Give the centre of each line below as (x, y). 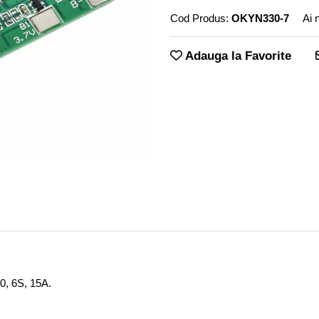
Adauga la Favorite (237, 56)
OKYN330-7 (260, 18)
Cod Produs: (199, 18)
